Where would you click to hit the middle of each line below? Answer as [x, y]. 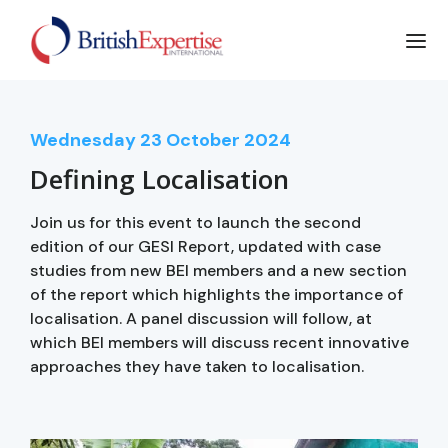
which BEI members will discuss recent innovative [219, 342]
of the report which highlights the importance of [216, 294]
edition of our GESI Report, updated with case [205, 246]
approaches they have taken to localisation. [197, 366]
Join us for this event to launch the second [195, 222]
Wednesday [83, 139]
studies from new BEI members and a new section [218, 270]
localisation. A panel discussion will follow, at [201, 318]
